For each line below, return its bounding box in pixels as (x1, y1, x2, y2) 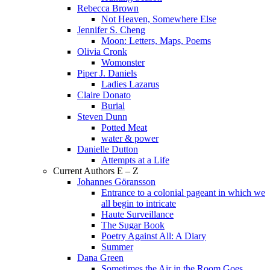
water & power (101, 133, 159, 143)
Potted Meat (101, 122, 147, 133)
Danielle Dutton (77, 144, 138, 154)
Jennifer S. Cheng (77, 25, 145, 35)
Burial (101, 101, 125, 111)
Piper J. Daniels (77, 68, 137, 78)
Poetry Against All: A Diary (101, 231, 206, 241)
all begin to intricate (101, 198, 176, 209)
